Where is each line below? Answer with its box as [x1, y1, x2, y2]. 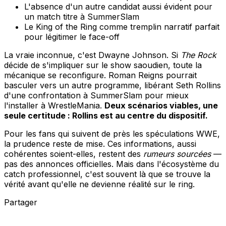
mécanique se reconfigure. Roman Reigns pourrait [4, 70, 197, 81]
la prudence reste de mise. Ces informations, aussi [4, 139, 196, 149]
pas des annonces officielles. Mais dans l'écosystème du [4, 159, 219, 169]
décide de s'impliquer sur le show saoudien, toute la [4, 60, 202, 71]
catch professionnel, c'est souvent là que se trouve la [4, 169, 210, 180]
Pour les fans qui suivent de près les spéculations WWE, [4, 129, 220, 139]
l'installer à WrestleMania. [4, 100, 104, 111]
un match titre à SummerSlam [24, 12, 139, 22]
